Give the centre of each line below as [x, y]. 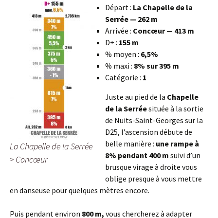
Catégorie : [124, 77]
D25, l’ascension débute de [149, 132]
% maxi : [119, 65]
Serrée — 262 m [131, 19]
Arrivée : [119, 30]
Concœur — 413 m [163, 30]
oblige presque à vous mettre [154, 178]
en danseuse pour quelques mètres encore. [80, 190]
